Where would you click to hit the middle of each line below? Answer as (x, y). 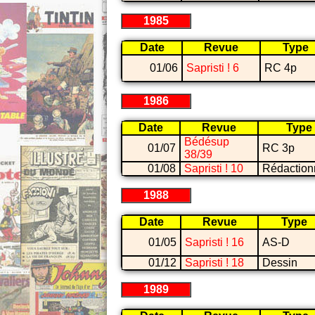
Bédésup (207, 142)
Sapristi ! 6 (213, 68)
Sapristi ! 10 (214, 169)
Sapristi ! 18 (214, 263)
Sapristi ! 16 (214, 243)
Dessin (280, 263)
